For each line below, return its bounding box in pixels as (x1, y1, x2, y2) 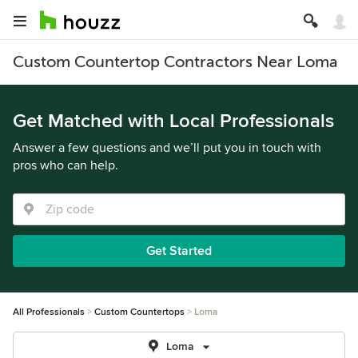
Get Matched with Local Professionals (13, 109, 334, 133)
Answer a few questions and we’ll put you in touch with (13, 140, 321, 156)
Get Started (146, 243, 212, 259)
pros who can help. (13, 157, 118, 173)
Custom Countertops (94, 306, 185, 318)
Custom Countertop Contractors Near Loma (13, 53, 338, 71)
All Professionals (13, 306, 85, 318)
